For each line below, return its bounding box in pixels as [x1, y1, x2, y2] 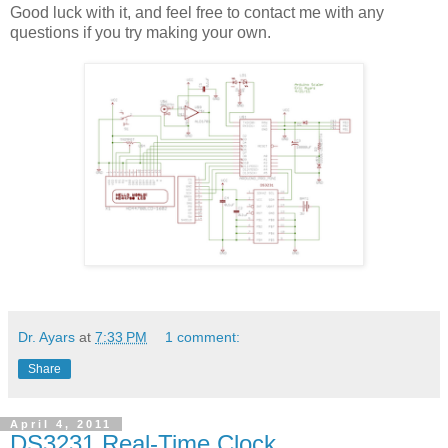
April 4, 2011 [10, 417, 112, 430]
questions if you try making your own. [10, 23, 271, 41]
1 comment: [165, 328, 241, 345]
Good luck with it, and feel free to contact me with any [10, 3, 384, 21]
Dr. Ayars [18, 328, 75, 345]
